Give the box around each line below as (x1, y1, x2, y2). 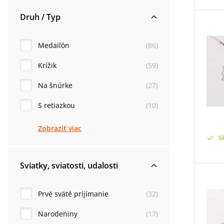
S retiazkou (38, 100, 75, 110)
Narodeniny (38, 208, 77, 218)
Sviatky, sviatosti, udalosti (20, 160, 118, 171)
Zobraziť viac (38, 123, 81, 133)
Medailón (38, 40, 69, 50)
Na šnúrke (38, 80, 72, 90)
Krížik (38, 60, 56, 70)
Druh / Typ (20, 11, 60, 22)
